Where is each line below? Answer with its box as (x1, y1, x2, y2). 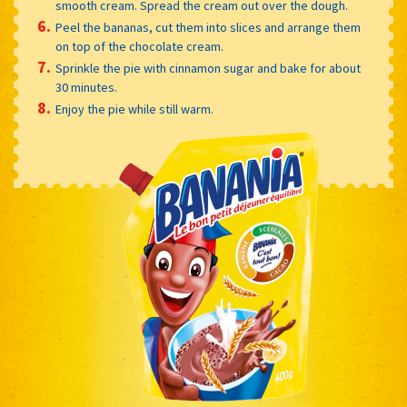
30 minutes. (55, 79, 118, 96)
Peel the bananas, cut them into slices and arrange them (55, 19, 362, 36)
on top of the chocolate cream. (55, 38, 224, 55)
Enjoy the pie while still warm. (55, 101, 214, 118)
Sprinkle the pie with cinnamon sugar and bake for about (55, 60, 362, 77)
